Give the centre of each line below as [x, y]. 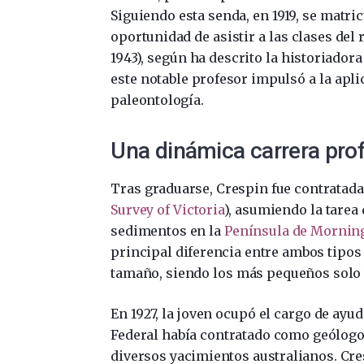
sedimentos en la [168, 230]
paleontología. [157, 100]
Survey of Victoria [167, 209]
